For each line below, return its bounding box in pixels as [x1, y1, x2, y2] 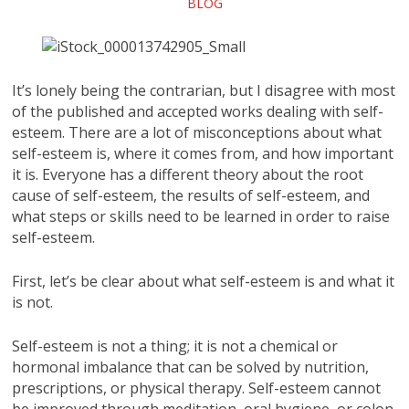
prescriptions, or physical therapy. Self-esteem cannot [12, 377, 382, 398]
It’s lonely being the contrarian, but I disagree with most [12, 79, 396, 100]
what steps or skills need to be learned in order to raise [12, 205, 391, 226]
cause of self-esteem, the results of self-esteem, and [12, 184, 371, 205]
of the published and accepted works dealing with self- [12, 100, 384, 121]
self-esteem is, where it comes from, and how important [12, 142, 394, 163]
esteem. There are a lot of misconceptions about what [12, 121, 383, 142]
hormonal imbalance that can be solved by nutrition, [12, 356, 370, 377]
